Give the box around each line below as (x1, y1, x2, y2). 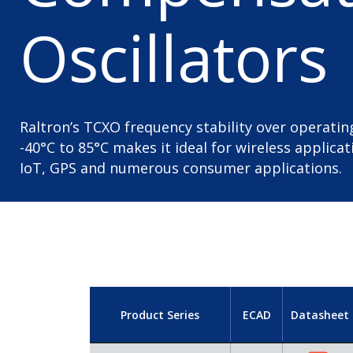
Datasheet (291, 307, 349, 322)
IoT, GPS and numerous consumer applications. (20, 158, 342, 178)
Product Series (121, 307, 199, 322)
